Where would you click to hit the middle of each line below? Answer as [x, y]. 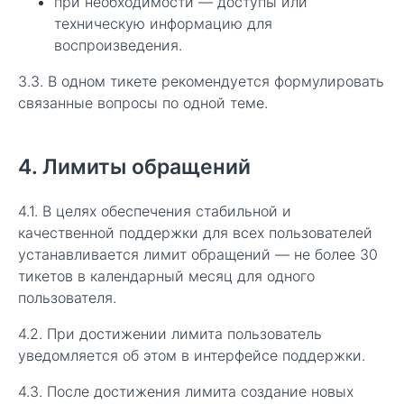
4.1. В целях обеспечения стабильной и [155, 211]
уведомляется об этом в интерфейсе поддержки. [192, 355]
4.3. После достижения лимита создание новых [186, 391]
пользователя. [67, 298]
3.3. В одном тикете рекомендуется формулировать [201, 81]
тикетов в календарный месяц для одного [166, 276]
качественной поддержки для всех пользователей [195, 233]
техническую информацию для [163, 23]
